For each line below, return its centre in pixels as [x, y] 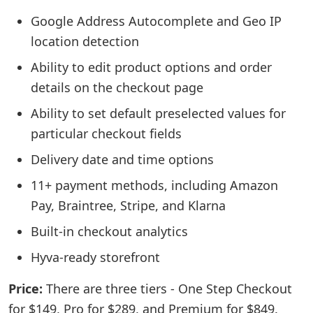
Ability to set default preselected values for [158, 113]
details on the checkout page [117, 87]
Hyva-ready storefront [95, 257]
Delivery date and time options [122, 159]
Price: [26, 289]
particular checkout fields [106, 133]
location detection [85, 41]
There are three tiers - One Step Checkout [167, 289]
